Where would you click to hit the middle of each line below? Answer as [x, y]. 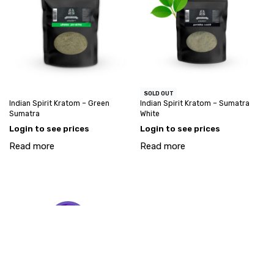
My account [102, 251]
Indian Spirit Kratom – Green [59, 104]
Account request [162, 251]
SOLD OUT [158, 93]
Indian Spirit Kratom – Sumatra [195, 104]
